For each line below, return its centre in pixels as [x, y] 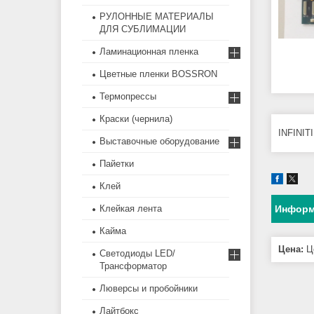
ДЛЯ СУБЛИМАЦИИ [143, 29]
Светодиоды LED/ [137, 254]
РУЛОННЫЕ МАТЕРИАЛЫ [157, 17]
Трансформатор [133, 266]
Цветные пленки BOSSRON [158, 74]
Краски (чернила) [136, 119]
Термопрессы [128, 97]
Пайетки [117, 164]
